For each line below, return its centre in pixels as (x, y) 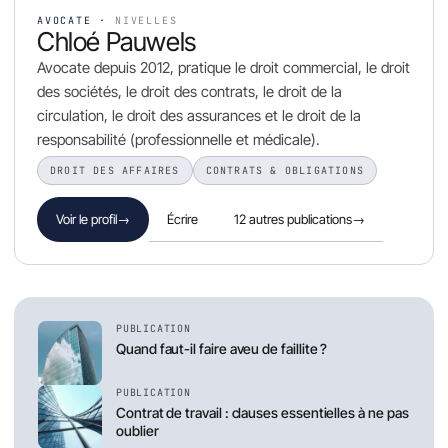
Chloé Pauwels (116, 42)
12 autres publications (293, 218)
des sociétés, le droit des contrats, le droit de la (189, 92)
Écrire (182, 218)
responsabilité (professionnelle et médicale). (178, 140)
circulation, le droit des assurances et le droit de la (199, 116)
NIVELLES (146, 21)
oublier (137, 431)
